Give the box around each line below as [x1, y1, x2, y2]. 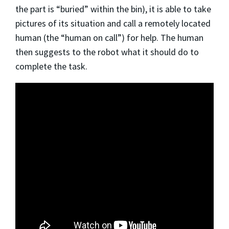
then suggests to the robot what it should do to [15, 45, 199, 58]
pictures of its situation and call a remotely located [15, 17, 211, 29]
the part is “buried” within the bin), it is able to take [15, 3, 211, 15]
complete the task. [15, 60, 87, 72]
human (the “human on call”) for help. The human [15, 31, 203, 43]
